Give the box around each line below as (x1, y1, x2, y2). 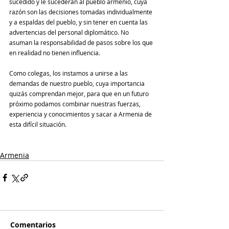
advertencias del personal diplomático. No (9, 28, 130, 36)
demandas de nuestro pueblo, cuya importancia (9, 79, 146, 87)
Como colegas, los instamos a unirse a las (9, 68, 129, 77)
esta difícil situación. (9, 120, 66, 128)
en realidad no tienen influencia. (9, 48, 100, 57)
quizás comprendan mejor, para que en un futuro (9, 89, 150, 98)
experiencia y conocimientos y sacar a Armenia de (9, 109, 153, 118)
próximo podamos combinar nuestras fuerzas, (9, 99, 142, 108)
